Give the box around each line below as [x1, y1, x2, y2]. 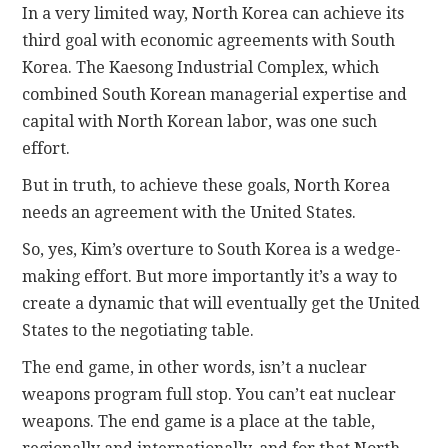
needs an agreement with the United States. [22, 202, 357, 222]
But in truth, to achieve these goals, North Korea [22, 175, 391, 195]
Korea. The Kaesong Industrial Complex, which [22, 57, 380, 77]
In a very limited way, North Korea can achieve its [22, 3, 405, 23]
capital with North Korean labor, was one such [22, 111, 378, 131]
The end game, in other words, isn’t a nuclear [22, 357, 368, 377]
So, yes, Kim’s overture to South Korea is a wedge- [22, 239, 402, 259]
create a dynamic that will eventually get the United [22, 293, 421, 313]
